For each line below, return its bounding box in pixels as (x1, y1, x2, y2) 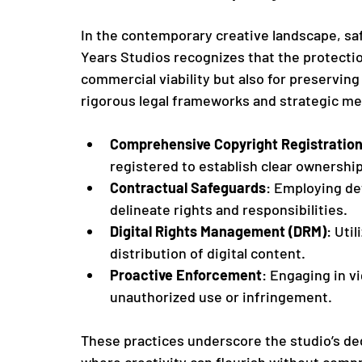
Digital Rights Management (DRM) (110, 221, 326, 240)
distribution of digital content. (110, 243, 305, 262)
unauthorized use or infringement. (110, 287, 332, 305)
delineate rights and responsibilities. (110, 200, 347, 218)
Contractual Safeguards (110, 178, 266, 196)
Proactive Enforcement (110, 265, 262, 284)
